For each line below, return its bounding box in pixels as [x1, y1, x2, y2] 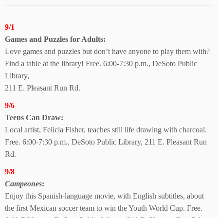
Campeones [5, 180, 42, 188]
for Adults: [70, 35, 106, 43]
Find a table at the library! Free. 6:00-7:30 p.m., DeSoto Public [5, 59, 197, 68]
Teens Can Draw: [5, 113, 63, 122]
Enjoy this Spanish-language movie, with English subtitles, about [5, 192, 204, 200]
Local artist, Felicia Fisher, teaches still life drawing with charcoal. [5, 126, 207, 134]
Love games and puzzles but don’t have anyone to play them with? [5, 47, 210, 55]
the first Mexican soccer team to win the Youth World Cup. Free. [5, 204, 202, 212]
